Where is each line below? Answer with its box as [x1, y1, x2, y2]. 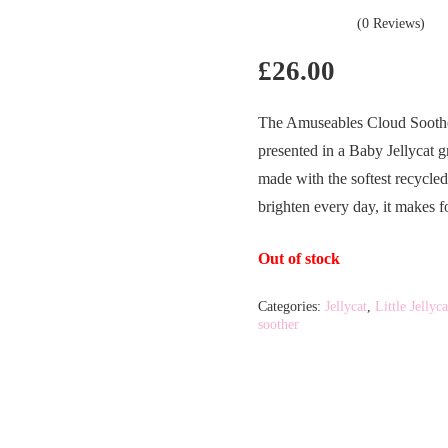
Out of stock [258, 249, 341, 267]
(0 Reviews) [357, 15, 426, 31]
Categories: [258, 297, 326, 314]
